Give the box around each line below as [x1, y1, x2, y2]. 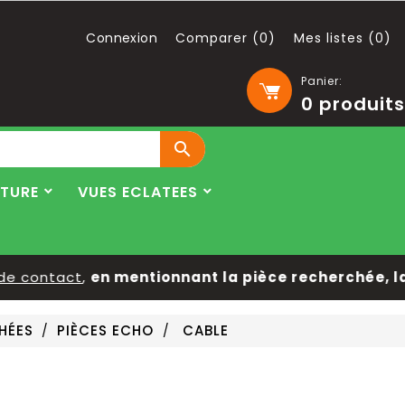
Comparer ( [175, 29, 259, 47]
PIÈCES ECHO [57, 321, 155, 340]
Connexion [86, 29, 157, 47]
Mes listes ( [294, 29, 375, 47]
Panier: [301, 73, 343, 89]
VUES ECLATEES [78, 182, 198, 202]
